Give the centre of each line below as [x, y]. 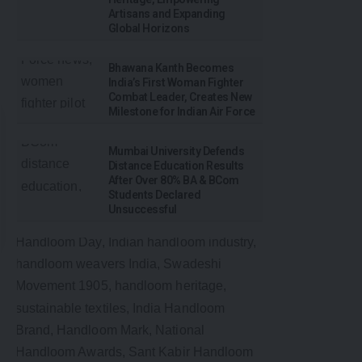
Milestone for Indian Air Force [182, 112]
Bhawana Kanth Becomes [171, 68]
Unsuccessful [143, 210]
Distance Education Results [176, 166]
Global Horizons [149, 29]
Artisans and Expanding [167, 14]
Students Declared [155, 195]
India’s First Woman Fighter [176, 83]
